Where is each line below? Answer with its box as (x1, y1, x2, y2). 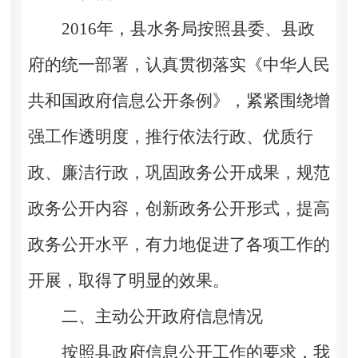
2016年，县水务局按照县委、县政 (61, 18, 315, 38)
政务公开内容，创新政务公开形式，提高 (27, 198, 330, 218)
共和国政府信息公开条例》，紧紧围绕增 (27, 90, 330, 110)
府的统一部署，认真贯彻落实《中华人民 (27, 54, 330, 74)
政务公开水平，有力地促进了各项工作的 (27, 234, 330, 254)
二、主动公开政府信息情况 (61, 306, 263, 326)
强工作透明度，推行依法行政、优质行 (27, 126, 313, 146)
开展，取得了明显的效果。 (27, 270, 229, 290)
